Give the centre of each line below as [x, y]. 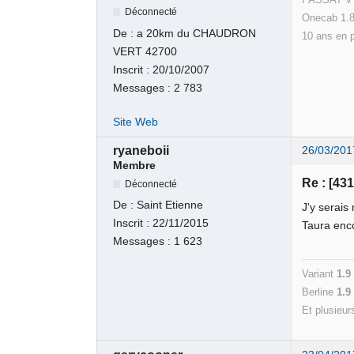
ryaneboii [141, 151]
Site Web [136, 122]
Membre [135, 166]
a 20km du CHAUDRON [197, 33]
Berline [320, 292]
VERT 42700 [145, 51]
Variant [320, 274]
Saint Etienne [170, 205]
